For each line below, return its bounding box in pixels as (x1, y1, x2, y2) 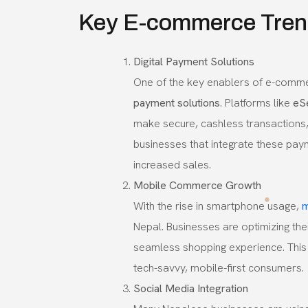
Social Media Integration (133, 280, 248, 296)
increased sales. (133, 157, 211, 172)
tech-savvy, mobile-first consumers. (133, 260, 304, 275)
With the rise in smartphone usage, (133, 198, 302, 213)
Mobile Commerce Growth (133, 177, 261, 192)
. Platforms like (220, 95, 293, 110)
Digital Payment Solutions (133, 54, 254, 69)
